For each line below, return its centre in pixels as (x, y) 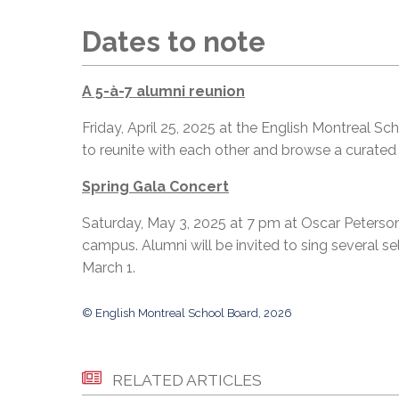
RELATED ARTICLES (187, 379)
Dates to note (174, 42)
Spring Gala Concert (155, 186)
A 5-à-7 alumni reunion (163, 91)
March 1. (109, 267)
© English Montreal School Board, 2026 (187, 313)
